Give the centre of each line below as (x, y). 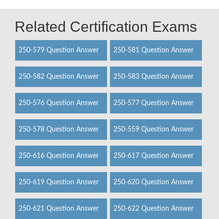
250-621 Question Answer (59, 209)
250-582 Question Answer (59, 77)
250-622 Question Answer (153, 209)
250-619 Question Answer (59, 182)
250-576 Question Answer (59, 103)
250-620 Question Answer (153, 182)
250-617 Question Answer (153, 156)
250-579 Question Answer (59, 50)
